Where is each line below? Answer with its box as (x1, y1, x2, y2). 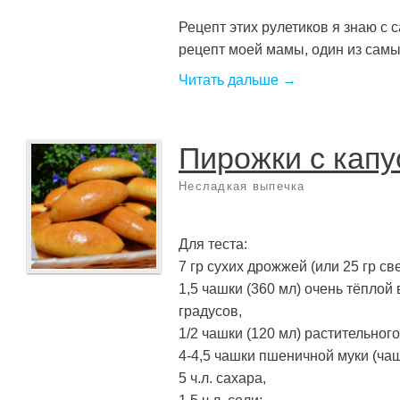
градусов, (179, 303, 242, 319)
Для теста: (179, 236, 247, 252)
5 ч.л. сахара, (179, 370, 266, 386)
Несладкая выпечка (179, 179, 305, 193)
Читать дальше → (179, 72, 296, 88)
